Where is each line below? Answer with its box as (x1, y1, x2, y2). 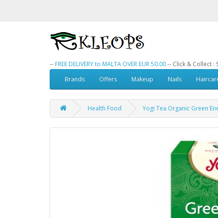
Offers (99, 75, 117, 83)
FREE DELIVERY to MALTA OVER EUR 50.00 (55, 60, 166, 68)
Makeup (131, 75, 153, 83)
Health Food (88, 104, 122, 112)
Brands (65, 75, 85, 83)
